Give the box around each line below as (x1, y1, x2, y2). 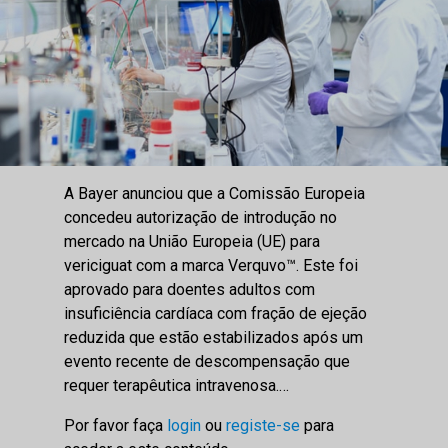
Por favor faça (64, 415, 167, 435)
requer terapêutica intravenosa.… (64, 375, 289, 395)
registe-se (226, 415, 300, 435)
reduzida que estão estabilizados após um (64, 327, 363, 347)
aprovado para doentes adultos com (64, 279, 315, 299)
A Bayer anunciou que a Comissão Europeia (64, 183, 365, 203)
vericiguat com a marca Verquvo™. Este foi (64, 255, 358, 275)
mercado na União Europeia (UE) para (64, 231, 320, 251)
